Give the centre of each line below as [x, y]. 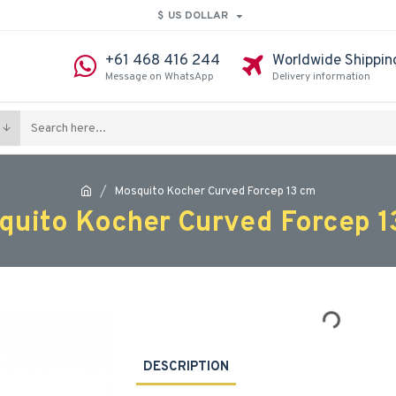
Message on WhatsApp [160, 77]
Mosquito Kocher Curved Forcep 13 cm [215, 191]
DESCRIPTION [186, 367]
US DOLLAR [198, 15]
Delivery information [321, 77]
